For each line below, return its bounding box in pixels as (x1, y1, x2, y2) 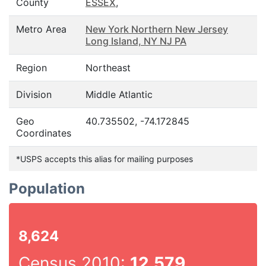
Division (16, 88, 52, 100)
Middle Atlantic (85, 88, 153, 100)
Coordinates (16, 127, 71, 139)
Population (9, 180, 85, 197)
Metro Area (16, 23, 66, 35)
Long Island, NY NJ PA (85, 35, 186, 47)
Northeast (85, 62, 131, 74)
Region (16, 62, 47, 74)
